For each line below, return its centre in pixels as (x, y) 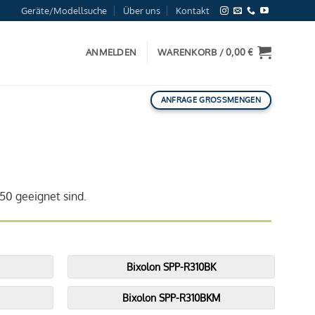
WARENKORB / (192, 52)
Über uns (141, 11)
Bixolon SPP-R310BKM (171, 298)
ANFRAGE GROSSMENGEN (208, 99)
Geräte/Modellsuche (64, 11)
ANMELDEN (111, 52)
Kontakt (193, 11)
